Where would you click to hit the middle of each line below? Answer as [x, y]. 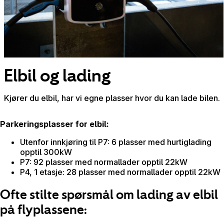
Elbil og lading [57, 75]
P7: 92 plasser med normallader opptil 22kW [104, 162]
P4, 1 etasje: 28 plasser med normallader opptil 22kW [120, 172]
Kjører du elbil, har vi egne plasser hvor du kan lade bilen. [112, 98]
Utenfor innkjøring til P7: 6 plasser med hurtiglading [116, 142]
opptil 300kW [46, 152]
